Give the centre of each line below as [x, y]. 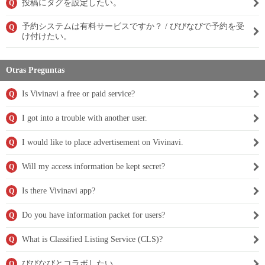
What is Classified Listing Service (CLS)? [92, 239]
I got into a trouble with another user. [85, 118]
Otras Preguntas [35, 70]
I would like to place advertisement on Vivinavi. [103, 142]
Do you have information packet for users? [93, 215]
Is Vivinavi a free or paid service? [78, 94]
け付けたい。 [47, 36]
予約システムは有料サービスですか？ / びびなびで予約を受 [133, 26]
